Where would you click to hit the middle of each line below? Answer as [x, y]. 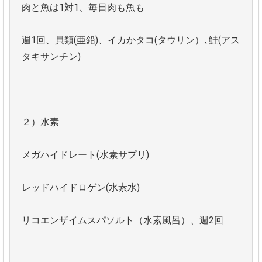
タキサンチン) [51, 56]
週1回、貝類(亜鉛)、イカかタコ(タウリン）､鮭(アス [131, 40]
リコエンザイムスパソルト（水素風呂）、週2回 [123, 220]
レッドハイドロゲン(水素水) [81, 187]
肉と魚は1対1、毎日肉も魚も [83, 7]
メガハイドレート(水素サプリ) [85, 154]
